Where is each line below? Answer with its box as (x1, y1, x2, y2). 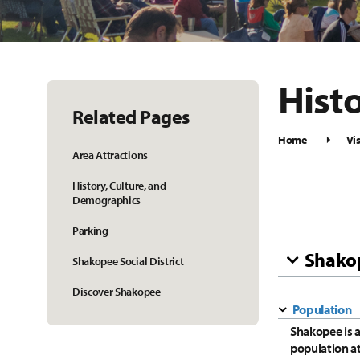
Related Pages (72, 104, 190, 129)
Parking (72, 223, 108, 238)
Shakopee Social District (72, 254, 184, 268)
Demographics (72, 193, 141, 207)
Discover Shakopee (72, 284, 161, 299)
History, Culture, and (72, 178, 166, 193)
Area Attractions (72, 148, 148, 162)
